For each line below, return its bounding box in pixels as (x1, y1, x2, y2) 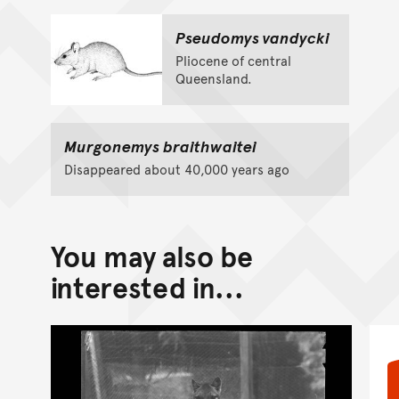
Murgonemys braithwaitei (63, 134, 256, 157)
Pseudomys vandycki (175, 25, 330, 48)
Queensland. (175, 68, 252, 87)
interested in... (50, 266, 244, 306)
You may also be (50, 235, 253, 275)
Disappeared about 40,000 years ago (63, 159, 289, 178)
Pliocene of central (175, 50, 291, 69)
